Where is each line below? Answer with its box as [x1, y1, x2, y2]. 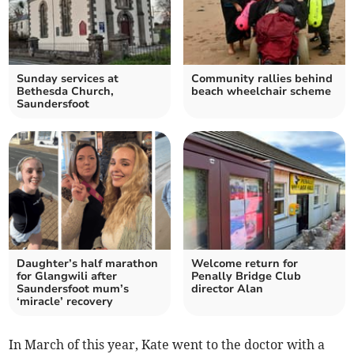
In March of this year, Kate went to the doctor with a [9, 336, 326, 352]
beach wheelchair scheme [191, 83, 331, 99]
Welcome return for [191, 255, 298, 271]
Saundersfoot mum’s [17, 281, 130, 296]
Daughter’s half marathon [17, 255, 159, 271]
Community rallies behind [191, 70, 333, 86]
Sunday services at [17, 70, 119, 86]
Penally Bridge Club [191, 268, 301, 284]
